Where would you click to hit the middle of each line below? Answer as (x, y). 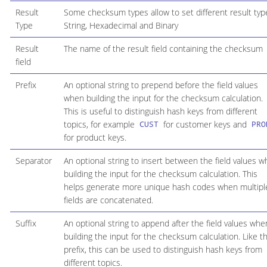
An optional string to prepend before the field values (161, 85)
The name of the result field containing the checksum (163, 48)
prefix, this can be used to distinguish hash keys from (163, 249)
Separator (33, 160)
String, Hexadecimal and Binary (121, 25)
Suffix (26, 223)
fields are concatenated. (108, 200)
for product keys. (95, 137)
